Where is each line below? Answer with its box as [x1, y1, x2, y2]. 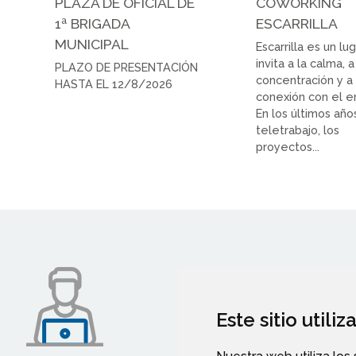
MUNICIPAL [55, 36, 129, 53]
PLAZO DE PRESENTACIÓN [55, 60, 198, 75]
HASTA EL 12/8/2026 [55, 77, 172, 91]
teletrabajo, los [256, 123, 340, 137]
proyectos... [256, 140, 320, 154]
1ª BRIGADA [55, 15, 130, 33]
